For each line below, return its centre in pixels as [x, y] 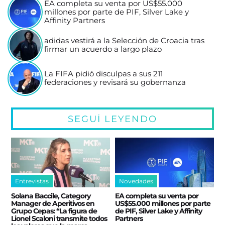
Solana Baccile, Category [51, 196]
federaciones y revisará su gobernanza [115, 83]
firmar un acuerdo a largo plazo [103, 49]
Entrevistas [32, 181]
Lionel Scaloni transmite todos [59, 218]
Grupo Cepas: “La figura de [54, 211]
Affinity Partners [75, 20]
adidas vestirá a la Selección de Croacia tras [125, 41]
